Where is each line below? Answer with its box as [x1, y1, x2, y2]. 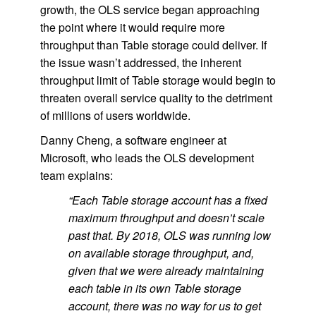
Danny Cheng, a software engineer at [39, 132, 226, 148]
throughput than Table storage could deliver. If [39, 37, 267, 53]
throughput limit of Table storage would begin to [39, 72, 276, 88]
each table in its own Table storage [68, 280, 241, 296]
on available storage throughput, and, [68, 245, 254, 261]
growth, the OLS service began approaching [39, 1, 260, 18]
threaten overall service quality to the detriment [39, 90, 272, 106]
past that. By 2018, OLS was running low [68, 227, 271, 243]
